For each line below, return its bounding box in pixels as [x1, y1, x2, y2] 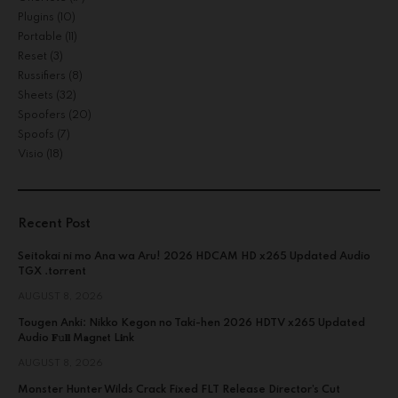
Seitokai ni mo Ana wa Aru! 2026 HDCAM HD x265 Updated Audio [18, 251, 370, 262]
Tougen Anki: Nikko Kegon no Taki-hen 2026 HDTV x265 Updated [18, 317, 365, 329]
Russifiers [18, 70, 66, 82]
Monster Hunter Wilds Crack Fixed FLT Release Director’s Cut [18, 384, 340, 395]
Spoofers [18, 109, 66, 121]
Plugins [18, 12, 54, 23]
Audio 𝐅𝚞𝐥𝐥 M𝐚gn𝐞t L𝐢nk [18, 332, 134, 344]
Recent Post [18, 217, 91, 230]
